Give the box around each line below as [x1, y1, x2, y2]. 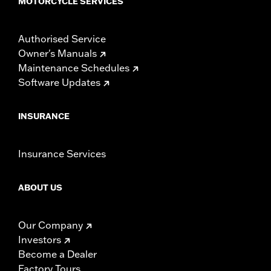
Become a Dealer [18, 247, 97, 260]
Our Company [18, 218, 83, 231]
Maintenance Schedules [18, 61, 129, 74]
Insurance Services [18, 147, 106, 160]
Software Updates [18, 76, 100, 88]
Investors [18, 233, 61, 246]
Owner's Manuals [18, 47, 97, 59]
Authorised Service [18, 32, 106, 45]
